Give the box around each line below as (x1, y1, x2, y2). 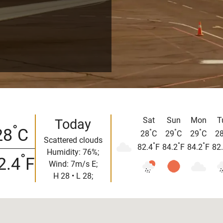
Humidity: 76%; (47, 147, 99, 157)
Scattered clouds (43, 135, 103, 145)
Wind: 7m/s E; (48, 159, 98, 169)
